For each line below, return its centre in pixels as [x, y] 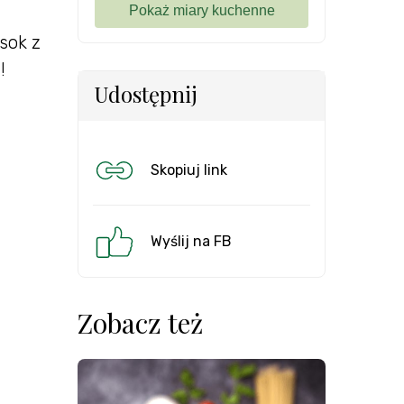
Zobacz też [140, 323]
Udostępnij [146, 94]
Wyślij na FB [191, 241]
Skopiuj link [189, 170]
